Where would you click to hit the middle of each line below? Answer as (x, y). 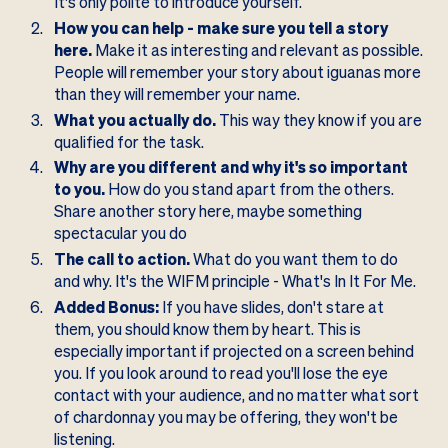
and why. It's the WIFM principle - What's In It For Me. (234, 282)
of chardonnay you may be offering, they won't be (225, 418)
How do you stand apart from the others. (250, 190)
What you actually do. (134, 120)
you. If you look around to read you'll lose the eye (220, 374)
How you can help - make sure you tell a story (220, 28)
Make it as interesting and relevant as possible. (257, 50)
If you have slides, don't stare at (271, 308)
